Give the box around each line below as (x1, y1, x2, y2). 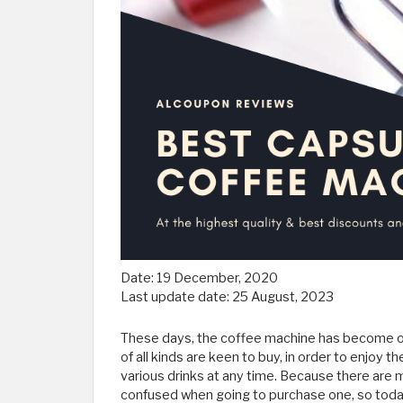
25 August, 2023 (232, 289, 334, 305)
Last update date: (121, 289, 232, 305)
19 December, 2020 (157, 270, 278, 286)
